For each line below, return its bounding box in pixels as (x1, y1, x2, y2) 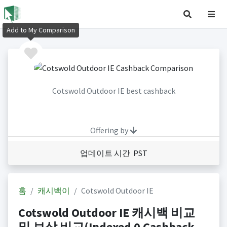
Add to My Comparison (7, 25, 75, 35)
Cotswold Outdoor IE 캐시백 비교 (18, 205, 195, 221)
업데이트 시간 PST (80, 148, 147, 159)
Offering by (90, 125, 130, 136)
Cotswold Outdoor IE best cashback (52, 86, 175, 96)
